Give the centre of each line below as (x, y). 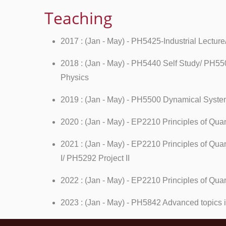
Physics (75, 77)
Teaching (78, 18)
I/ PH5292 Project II (95, 158)
